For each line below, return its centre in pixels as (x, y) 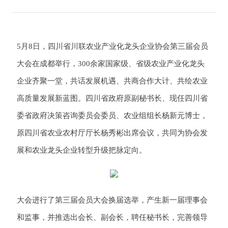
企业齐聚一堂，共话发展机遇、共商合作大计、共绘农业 (112, 81)
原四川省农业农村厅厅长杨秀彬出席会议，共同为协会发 (112, 133)
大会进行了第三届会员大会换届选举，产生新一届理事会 (112, 200)
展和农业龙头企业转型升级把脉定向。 (82, 150)
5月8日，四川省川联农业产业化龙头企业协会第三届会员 (112, 47)
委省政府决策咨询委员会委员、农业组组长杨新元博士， (112, 116)
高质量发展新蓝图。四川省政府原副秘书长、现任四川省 (112, 98)
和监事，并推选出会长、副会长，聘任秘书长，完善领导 (112, 218)
